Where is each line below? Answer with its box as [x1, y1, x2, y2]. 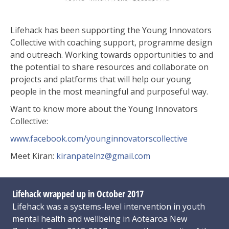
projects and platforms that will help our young [10, 74, 191, 85]
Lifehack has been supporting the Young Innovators [10, 25, 212, 36]
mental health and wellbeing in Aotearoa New [12, 213, 187, 224]
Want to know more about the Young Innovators [10, 103, 198, 114]
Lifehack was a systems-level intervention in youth [12, 201, 205, 212]
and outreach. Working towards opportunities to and [10, 49, 213, 60]
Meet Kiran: [10, 150, 56, 162]
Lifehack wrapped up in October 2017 [12, 188, 144, 200]
